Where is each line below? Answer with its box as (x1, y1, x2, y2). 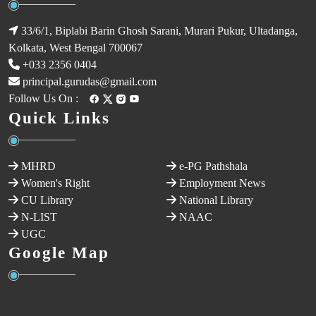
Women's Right (21, 176, 90, 189)
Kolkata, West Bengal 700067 (8, 41, 142, 54)
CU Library (21, 193, 73, 206)
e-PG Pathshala (179, 159, 248, 172)
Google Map (8, 243, 109, 262)
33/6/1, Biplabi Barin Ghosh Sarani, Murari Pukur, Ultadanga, (21, 24, 298, 37)
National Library (179, 193, 253, 206)
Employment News (179, 176, 265, 189)
